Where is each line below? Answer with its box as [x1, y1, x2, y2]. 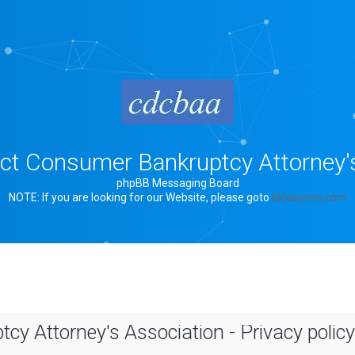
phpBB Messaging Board [116, 177, 239, 189]
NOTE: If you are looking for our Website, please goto [8, 191, 272, 204]
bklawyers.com [271, 191, 347, 204]
